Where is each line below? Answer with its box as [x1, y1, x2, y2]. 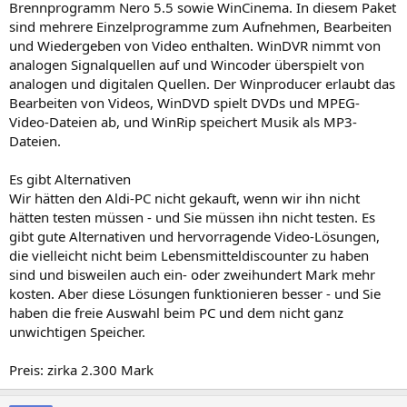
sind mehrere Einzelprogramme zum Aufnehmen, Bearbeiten [9, 16, 392, 35]
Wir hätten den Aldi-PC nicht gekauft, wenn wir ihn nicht [9, 188, 360, 207]
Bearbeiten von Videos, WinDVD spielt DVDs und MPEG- [9, 93, 360, 112]
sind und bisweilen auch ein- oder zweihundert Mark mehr [9, 264, 375, 283]
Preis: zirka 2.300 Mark [9, 360, 154, 379]
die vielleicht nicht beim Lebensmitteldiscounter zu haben [9, 245, 369, 264]
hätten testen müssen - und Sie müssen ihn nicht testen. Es [9, 207, 375, 226]
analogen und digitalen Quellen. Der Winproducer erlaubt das [9, 74, 395, 93]
